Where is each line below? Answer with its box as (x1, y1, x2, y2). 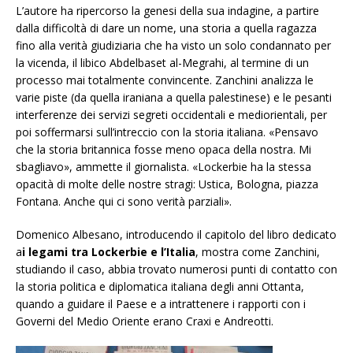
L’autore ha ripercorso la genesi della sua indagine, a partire (16, 3, 319, 19)
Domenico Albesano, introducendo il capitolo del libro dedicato (16, 227, 336, 243)
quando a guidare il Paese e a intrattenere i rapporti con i (16, 296, 306, 312)
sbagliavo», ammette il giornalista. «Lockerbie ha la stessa (16, 159, 311, 175)
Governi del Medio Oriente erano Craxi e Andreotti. (16, 314, 273, 329)
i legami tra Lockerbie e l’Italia (22, 244, 195, 260)
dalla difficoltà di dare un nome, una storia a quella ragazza (16, 20, 317, 36)
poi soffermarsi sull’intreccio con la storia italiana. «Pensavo (16, 124, 318, 140)
